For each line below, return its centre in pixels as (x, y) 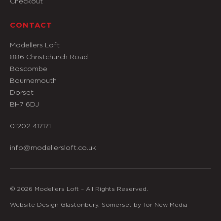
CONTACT (31, 26)
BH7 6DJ (24, 104)
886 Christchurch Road (49, 57)
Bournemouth (33, 80)
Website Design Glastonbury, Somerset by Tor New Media (99, 205)
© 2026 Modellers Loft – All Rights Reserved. (79, 189)
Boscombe (29, 69)
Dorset (22, 92)
